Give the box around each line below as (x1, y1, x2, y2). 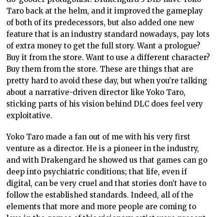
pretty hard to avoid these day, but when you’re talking (6, 76, 208, 86)
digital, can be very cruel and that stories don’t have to (6, 179, 207, 188)
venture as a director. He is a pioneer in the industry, (6, 144, 200, 154)
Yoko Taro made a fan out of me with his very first (6, 132, 191, 142)
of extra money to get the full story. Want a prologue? (6, 41, 201, 51)
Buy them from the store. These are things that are (6, 64, 194, 74)
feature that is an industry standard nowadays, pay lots (6, 30, 210, 39)
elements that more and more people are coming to (6, 202, 197, 212)
